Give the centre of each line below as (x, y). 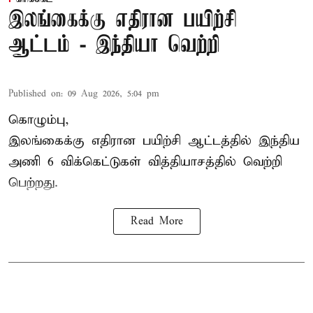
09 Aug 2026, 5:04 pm (114, 94)
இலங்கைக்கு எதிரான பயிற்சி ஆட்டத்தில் (133, 141)
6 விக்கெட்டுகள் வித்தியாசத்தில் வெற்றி (161, 162)
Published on (35, 94)
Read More (156, 222)
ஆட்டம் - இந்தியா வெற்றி (114, 46)
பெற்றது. (33, 183)
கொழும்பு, (39, 120)
